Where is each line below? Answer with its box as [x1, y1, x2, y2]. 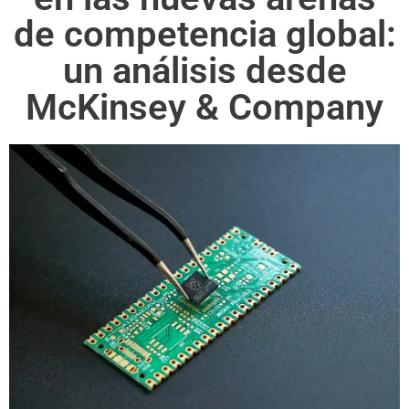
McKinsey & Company [26, 85, 383, 129]
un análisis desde [62, 48, 347, 92]
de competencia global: [13, 12, 396, 56]
